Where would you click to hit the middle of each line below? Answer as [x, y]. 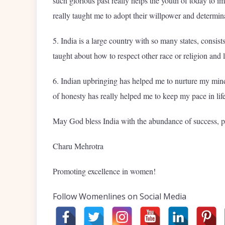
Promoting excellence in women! [104, 171]
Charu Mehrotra [78, 146]
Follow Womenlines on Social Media [120, 196]
